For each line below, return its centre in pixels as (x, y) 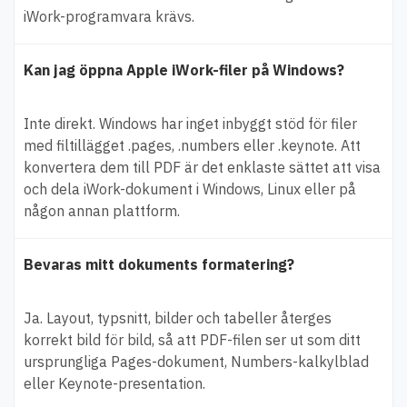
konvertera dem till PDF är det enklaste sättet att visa (202, 167)
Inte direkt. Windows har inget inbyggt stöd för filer (190, 123)
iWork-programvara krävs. (109, 16)
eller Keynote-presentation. (114, 383)
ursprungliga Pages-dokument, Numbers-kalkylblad (196, 361)
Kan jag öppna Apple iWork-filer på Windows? (184, 69)
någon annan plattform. (102, 210)
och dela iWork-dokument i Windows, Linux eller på (190, 189)
